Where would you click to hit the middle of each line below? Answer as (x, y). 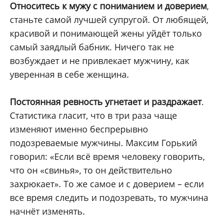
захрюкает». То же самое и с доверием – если (107, 184)
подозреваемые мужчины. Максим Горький (103, 143)
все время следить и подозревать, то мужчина (109, 198)
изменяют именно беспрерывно (79, 129)
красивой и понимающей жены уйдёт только (106, 33)
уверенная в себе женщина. (69, 75)
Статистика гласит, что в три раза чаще (93, 116)
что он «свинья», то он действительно (91, 170)
